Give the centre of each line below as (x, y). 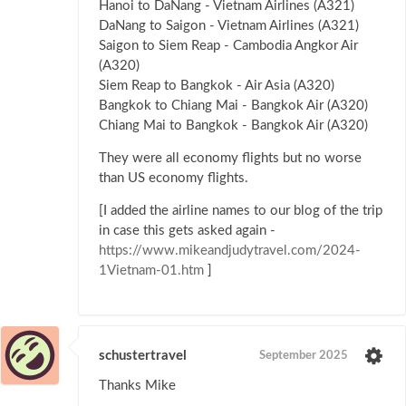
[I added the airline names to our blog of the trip (241, 210)
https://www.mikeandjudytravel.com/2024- (230, 250)
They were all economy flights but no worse (230, 158)
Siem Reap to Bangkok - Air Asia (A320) (217, 85)
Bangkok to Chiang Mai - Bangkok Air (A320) (233, 105)
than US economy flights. (174, 178)
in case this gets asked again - (187, 230)
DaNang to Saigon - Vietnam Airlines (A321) (229, 25)
